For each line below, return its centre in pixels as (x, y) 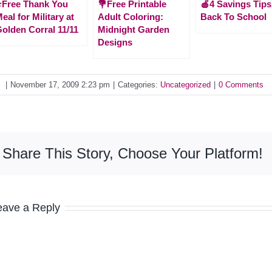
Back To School (233, 16)
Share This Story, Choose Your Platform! (133, 153)
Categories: (139, 84)
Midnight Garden (134, 29)
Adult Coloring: (131, 16)
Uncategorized (185, 84)
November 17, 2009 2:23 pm (60, 84)
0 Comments (241, 84)
